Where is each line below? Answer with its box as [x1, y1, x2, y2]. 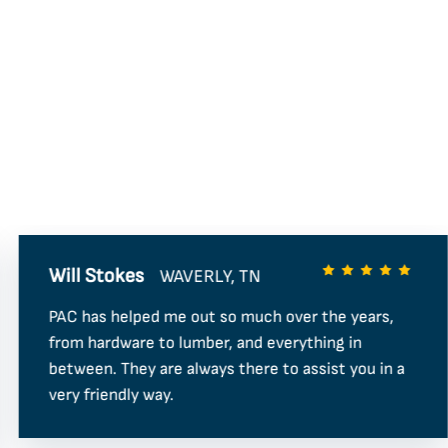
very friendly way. [49, 385, 175, 406]
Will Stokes [49, 264, 145, 289]
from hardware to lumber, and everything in [49, 333, 363, 354]
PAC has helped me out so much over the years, [49, 307, 395, 328]
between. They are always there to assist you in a [49, 359, 406, 380]
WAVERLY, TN [160, 265, 262, 287]
